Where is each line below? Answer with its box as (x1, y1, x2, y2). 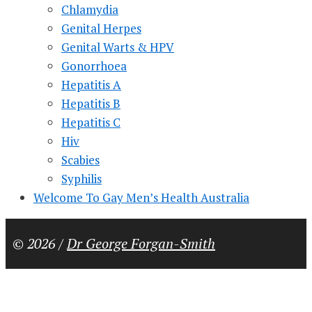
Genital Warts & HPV (61, 39, 174, 56)
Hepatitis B (61, 95, 120, 112)
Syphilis (61, 171, 102, 187)
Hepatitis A (61, 77, 121, 93)
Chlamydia (61, 1, 118, 18)
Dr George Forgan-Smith (67, 234, 215, 253)
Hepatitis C (61, 114, 120, 131)
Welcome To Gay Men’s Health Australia (33, 189, 249, 206)
